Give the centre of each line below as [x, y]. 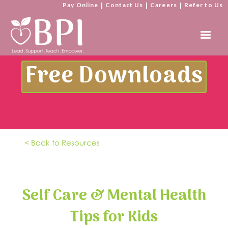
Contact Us [124, 5]
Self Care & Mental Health [114, 196]
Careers [164, 5]
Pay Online [81, 5]
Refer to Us [203, 5]
